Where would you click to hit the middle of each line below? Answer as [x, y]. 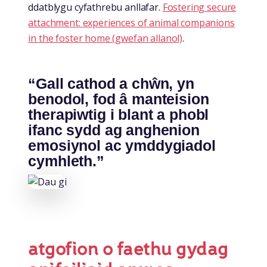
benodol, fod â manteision [119, 99]
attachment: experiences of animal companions [131, 23]
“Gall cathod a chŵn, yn [111, 84]
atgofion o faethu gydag [128, 249]
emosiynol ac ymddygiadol [122, 146]
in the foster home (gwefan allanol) [105, 38]
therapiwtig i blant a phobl [119, 115]
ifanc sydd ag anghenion [114, 130]
